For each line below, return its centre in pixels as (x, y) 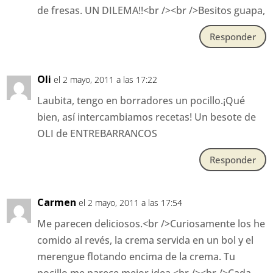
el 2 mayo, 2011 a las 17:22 (106, 80)
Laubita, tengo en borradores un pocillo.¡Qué (141, 101)
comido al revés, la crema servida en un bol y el (146, 240)
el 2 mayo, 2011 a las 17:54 (131, 203)
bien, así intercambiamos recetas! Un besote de (147, 117)
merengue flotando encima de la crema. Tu (136, 257)
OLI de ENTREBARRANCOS (97, 134)
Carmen (57, 203)
